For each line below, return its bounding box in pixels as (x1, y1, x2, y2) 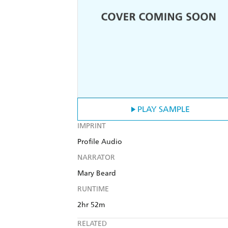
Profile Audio (77, 137, 122, 147)
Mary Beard (77, 169, 116, 178)
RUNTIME (77, 185, 109, 194)
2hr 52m (77, 201, 105, 210)
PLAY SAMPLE (137, 104, 190, 115)
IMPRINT (77, 122, 106, 131)
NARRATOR (77, 153, 115, 162)
